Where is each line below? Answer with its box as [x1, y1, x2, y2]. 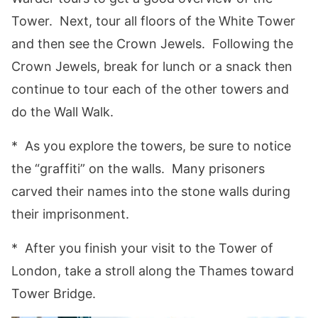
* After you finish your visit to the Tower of [11, 241, 273, 256]
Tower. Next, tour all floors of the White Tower [11, 13, 295, 29]
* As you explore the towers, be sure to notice [11, 138, 291, 154]
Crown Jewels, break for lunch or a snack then [11, 59, 292, 75]
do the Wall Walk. [11, 104, 114, 120]
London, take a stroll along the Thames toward [11, 263, 294, 279]
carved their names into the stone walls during [11, 184, 290, 199]
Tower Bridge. [11, 286, 96, 302]
